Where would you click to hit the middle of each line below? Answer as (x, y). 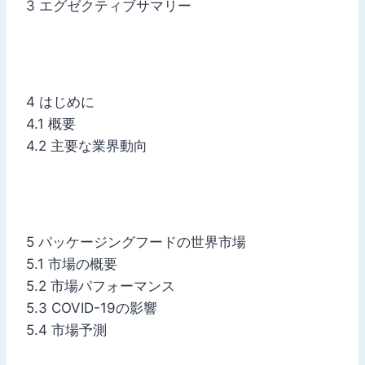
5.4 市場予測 (66, 330)
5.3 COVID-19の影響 (92, 308)
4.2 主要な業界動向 (87, 145)
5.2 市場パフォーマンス (101, 286)
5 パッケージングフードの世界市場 (136, 242)
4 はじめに (60, 101)
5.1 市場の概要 (72, 264)
